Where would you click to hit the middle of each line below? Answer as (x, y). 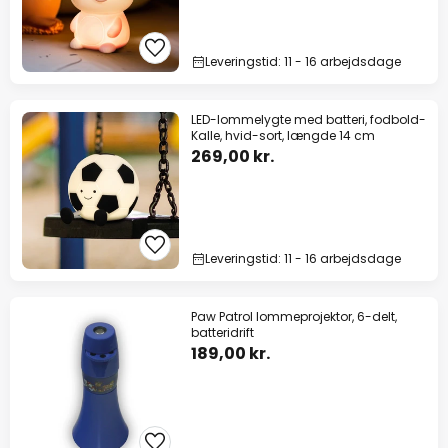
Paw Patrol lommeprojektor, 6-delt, (294, 317)
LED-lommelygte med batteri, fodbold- (308, 120)
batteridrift (222, 333)
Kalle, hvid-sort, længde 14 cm (283, 136)
